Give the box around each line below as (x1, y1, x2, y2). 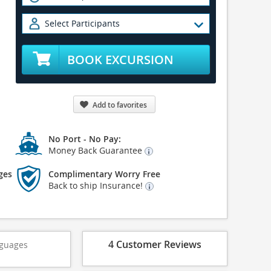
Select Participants (45, 18, 120, 29)
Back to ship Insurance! (48, 180, 146, 191)
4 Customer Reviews (108, 238, 201, 251)
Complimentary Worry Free (48, 168, 161, 180)
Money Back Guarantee (48, 145, 145, 156)
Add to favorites (93, 100, 147, 110)
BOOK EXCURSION (67, 51, 174, 68)
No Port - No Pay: (48, 133, 122, 145)
